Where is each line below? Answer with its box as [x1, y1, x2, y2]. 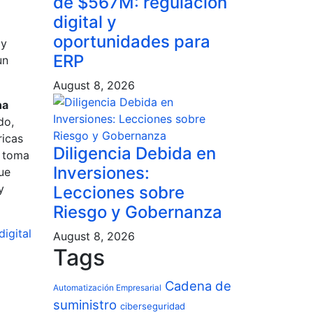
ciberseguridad [120, 300, 185, 312]
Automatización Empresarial [53, 282, 161, 293]
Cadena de [165, 278, 231, 293]
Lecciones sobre [53, 182, 184, 203]
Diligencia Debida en [53, 143, 216, 163]
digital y [53, 12, 117, 32]
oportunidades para [53, 31, 210, 52]
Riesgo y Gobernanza [53, 202, 222, 222]
